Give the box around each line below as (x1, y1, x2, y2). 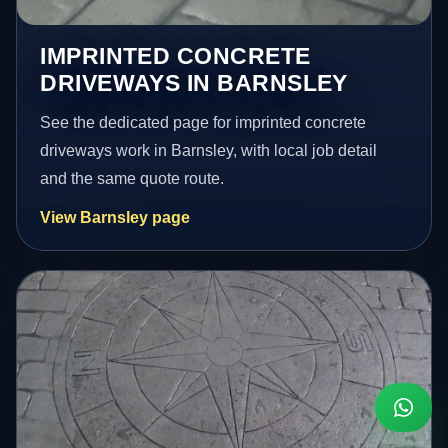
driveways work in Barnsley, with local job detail (40, 142, 378, 160)
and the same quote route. (40, 170, 225, 188)
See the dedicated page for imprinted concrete (40, 114, 367, 132)
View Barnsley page (40, 209, 191, 227)
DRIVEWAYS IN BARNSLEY (40, 70, 348, 97)
